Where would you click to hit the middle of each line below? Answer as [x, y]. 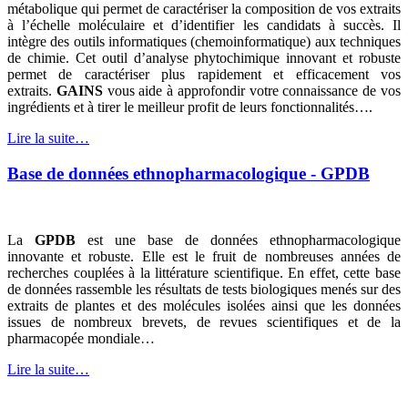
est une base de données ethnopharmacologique [244, 240]
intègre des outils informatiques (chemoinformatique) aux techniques [204, 42]
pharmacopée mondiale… [81, 338]
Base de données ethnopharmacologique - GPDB [189, 174]
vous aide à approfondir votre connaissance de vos [252, 91]
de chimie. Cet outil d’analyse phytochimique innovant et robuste [204, 58]
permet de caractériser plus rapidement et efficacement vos [204, 75]
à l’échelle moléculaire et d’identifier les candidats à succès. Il [204, 25]
